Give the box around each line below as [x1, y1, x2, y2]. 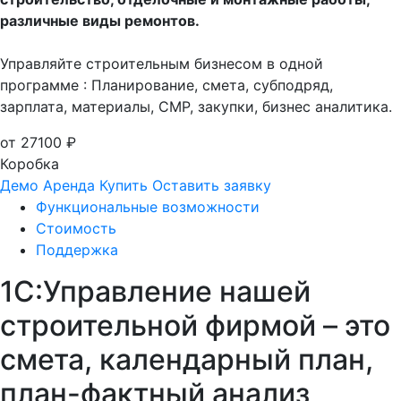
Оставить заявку [152, 176, 271, 195]
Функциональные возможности [36, 198, 260, 217]
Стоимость [36, 219, 116, 238]
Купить [99, 176, 148, 195]
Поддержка [36, 241, 118, 260]
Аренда [43, 176, 95, 195]
